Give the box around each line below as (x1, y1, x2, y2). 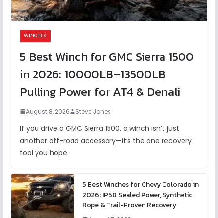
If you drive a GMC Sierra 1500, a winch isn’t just (19, 123, 179, 133)
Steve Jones (75, 107, 111, 116)
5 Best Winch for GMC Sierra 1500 (19, 48, 194, 65)
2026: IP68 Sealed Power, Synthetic (82, 189, 192, 200)
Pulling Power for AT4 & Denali (19, 83, 180, 100)
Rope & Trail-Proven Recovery (82, 200, 176, 210)
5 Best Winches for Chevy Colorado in (82, 179, 199, 190)
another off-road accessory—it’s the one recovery (19, 135, 192, 145)
